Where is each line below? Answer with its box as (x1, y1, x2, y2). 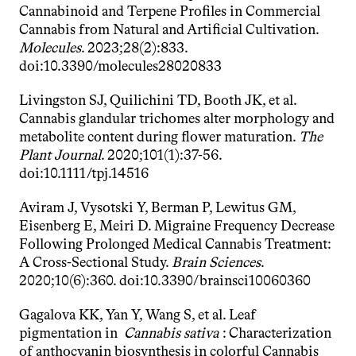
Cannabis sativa (124, 324, 219, 342)
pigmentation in (19, 324, 124, 342)
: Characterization (219, 324, 331, 342)
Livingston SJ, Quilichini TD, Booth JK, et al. (19, 91, 296, 109)
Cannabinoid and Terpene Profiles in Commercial (19, 2, 320, 20)
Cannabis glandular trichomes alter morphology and (19, 110, 335, 127)
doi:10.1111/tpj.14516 (19, 164, 149, 182)
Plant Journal (19, 146, 101, 164)
